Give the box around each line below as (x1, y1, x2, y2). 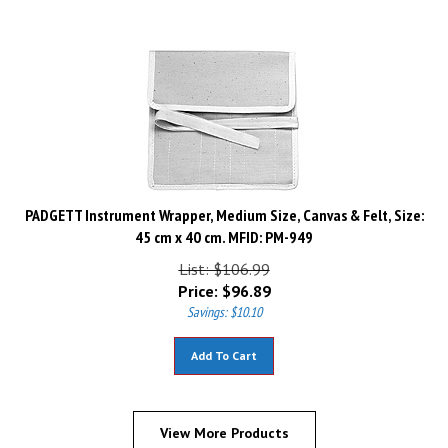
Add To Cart (191, 339, 257, 354)
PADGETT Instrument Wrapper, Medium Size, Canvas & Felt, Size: (24, 196, 424, 216)
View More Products (159, 415, 289, 433)
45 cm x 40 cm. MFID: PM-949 (135, 218, 313, 238)
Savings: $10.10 (186, 294, 262, 312)
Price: (177, 272, 218, 292)
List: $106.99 (178, 250, 270, 270)
